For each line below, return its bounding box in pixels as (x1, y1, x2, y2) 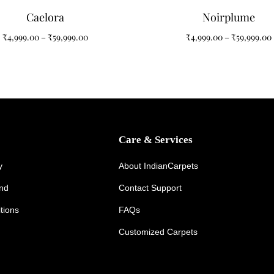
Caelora (26, 10, 64, 25)
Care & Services (118, 134, 193, 146)
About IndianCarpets (118, 161, 198, 171)
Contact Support (118, 183, 182, 193)
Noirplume (202, 10, 255, 25)
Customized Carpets (118, 227, 198, 237)
